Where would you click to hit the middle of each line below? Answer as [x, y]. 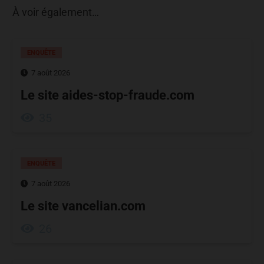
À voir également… [56, 12]
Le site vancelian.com [83, 206]
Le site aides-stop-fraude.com [108, 95]
